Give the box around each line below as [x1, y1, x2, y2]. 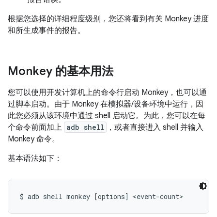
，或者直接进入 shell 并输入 [107, 123, 203, 132]
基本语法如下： [8, 154, 62, 163]
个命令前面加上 [8, 123, 64, 132]
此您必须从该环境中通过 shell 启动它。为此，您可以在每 [8, 111, 205, 121]
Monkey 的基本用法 [8, 64, 113, 78]
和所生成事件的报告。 [8, 26, 85, 35]
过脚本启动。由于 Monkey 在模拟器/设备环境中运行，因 [8, 99, 203, 109]
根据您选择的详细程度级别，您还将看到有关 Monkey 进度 [8, 14, 209, 24]
